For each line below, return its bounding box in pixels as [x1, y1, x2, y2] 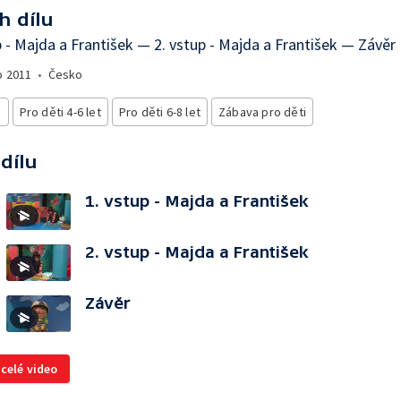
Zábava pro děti [218, 104, 307, 120]
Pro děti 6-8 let [118, 104, 201, 120]
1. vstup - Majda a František [85, 192, 309, 210]
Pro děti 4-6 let [19, 104, 101, 120]
